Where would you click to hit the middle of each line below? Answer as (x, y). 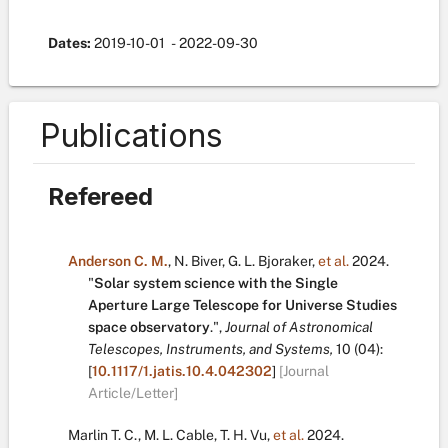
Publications (131, 135)
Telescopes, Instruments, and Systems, (210, 349)
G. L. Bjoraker (270, 261)
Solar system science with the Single (216, 283)
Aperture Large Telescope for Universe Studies (242, 305)
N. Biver (198, 261)
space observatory (149, 327)
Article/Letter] (133, 393)
